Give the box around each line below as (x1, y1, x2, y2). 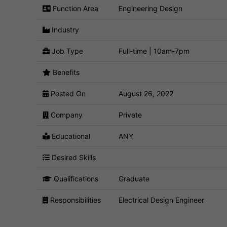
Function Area (51, 4, 98, 13)
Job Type (50, 46, 83, 55)
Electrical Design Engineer (119, 195, 204, 204)
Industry (50, 25, 79, 34)
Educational (50, 131, 90, 140)
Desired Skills (50, 153, 96, 162)
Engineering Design (119, 4, 182, 13)
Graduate (119, 174, 149, 183)
